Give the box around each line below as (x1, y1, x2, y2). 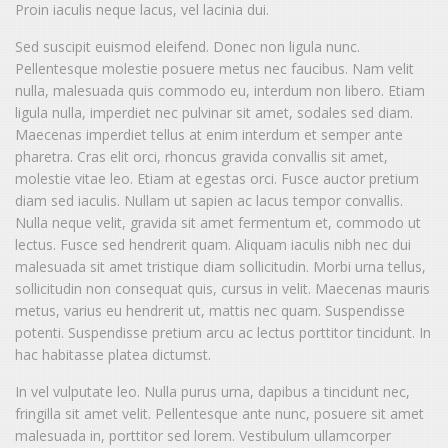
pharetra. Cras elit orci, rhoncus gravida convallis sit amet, (15, 147, 388, 167)
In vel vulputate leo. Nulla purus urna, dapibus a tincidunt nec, (15, 382, 410, 402)
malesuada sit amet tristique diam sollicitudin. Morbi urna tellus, (15, 257, 426, 277)
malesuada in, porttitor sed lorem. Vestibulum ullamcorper (15, 426, 391, 446)
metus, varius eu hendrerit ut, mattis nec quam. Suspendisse (15, 301, 405, 321)
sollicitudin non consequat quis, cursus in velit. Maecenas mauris (15, 279, 430, 299)
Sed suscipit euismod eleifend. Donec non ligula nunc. (15, 37, 360, 57)
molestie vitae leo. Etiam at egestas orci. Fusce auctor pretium (15, 169, 419, 189)
